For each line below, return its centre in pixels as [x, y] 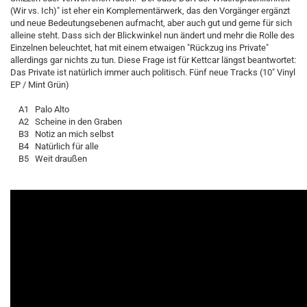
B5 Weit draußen [49, 159]
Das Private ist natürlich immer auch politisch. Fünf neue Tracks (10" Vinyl [153, 72]
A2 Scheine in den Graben [66, 122]
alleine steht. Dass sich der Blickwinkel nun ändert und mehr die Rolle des [152, 35]
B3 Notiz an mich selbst [62, 134]
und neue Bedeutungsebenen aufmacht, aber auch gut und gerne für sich [151, 23]
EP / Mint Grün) [40, 85]
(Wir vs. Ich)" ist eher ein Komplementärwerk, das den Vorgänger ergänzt [150, 11]
